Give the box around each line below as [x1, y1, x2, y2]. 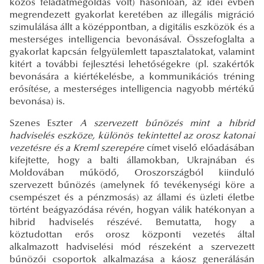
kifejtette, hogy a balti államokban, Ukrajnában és [9, 156, 255, 166]
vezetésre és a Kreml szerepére [9, 144, 144, 154]
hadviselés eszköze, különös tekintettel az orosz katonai [9, 131, 255, 141]
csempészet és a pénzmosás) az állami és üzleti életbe [9, 193, 255, 203]
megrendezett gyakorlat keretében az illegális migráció [9, 11, 255, 21]
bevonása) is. [9, 97, 65, 107]
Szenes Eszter [9, 119, 80, 129]
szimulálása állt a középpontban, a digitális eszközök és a [9, 23, 255, 33]
